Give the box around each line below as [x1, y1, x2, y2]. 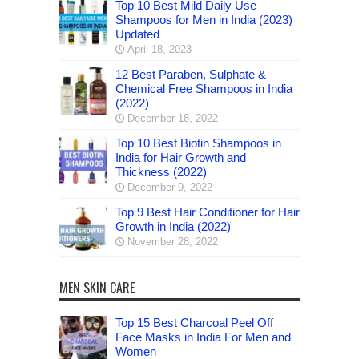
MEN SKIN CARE [59, 277, 135, 297]
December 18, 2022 [127, 111, 218, 124]
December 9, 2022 [127, 180, 212, 193]
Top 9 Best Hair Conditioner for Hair [115, 204, 300, 219]
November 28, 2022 [127, 235, 218, 248]
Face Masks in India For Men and [115, 329, 291, 344]
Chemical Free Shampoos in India [115, 81, 292, 95]
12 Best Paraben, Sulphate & [115, 67, 266, 81]
